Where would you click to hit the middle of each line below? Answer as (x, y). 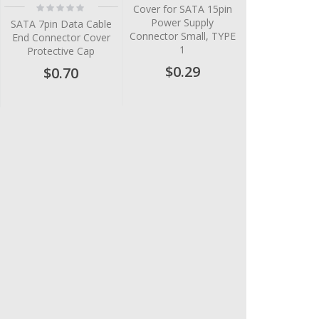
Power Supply (183, 22)
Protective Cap (61, 51)
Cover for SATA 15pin (182, 9)
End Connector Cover (61, 38)
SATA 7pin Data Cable (61, 24)
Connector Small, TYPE (182, 36)
